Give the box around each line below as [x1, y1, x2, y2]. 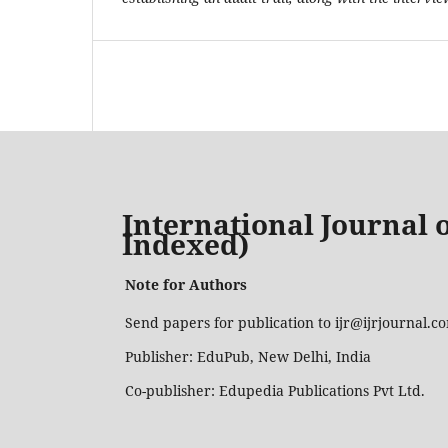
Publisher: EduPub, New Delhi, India [125, 347, 371, 367]
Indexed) [122, 224, 249, 263]
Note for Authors [125, 275, 247, 295]
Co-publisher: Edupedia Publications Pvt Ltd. [125, 381, 429, 401]
